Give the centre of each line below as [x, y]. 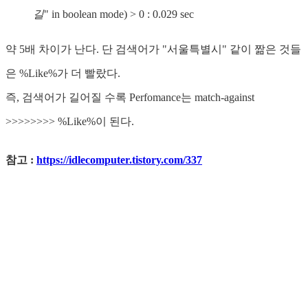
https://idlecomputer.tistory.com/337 [119, 160]
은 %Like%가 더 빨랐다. [63, 73]
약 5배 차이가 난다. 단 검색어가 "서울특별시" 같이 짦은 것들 [153, 49]
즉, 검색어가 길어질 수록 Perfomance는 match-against [130, 97]
